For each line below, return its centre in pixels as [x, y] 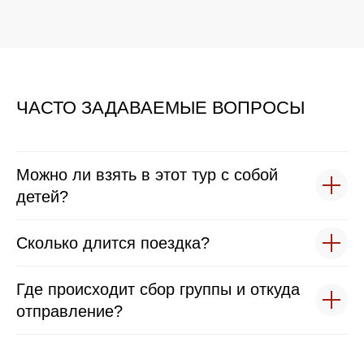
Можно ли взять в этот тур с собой [147, 174]
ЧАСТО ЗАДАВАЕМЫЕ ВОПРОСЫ [160, 107]
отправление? [69, 311]
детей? [42, 196]
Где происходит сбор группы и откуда [158, 289]
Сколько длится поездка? [113, 243]
